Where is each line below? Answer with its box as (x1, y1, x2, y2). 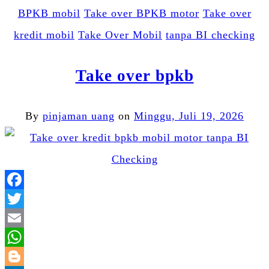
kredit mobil (14, 29, 74, 41)
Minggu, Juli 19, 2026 (134, 110, 244, 122)
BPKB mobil (17, 7, 80, 20)
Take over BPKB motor (83, 7, 199, 20)
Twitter (134, 212, 170, 225)
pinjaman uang (43, 110, 115, 122)
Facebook (134, 193, 181, 205)
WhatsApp (134, 250, 186, 263)
